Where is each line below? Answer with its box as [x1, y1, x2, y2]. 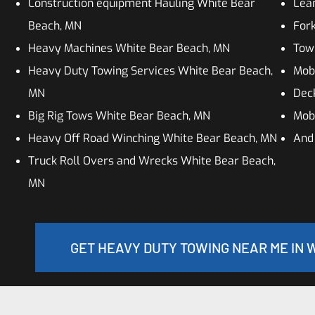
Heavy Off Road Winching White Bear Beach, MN [28, 131, 277, 146]
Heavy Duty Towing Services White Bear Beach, [28, 63, 273, 78]
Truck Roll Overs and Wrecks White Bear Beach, [28, 153, 276, 168]
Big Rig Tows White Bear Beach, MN [28, 108, 210, 123]
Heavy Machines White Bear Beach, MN [28, 41, 230, 56]
